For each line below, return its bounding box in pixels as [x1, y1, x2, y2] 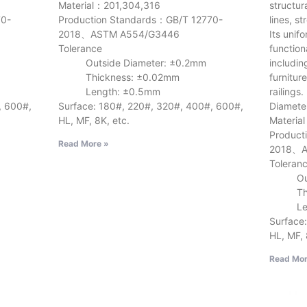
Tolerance [58, 42, 102, 54]
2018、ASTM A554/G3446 [58, 27, 180, 40]
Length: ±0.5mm [58, 85, 160, 97]
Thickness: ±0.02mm [58, 71, 180, 83]
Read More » [58, 138, 109, 149]
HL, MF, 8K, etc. [58, 114, 130, 126]
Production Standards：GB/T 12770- [58, 13, 223, 25]
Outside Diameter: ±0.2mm [58, 56, 206, 69]
